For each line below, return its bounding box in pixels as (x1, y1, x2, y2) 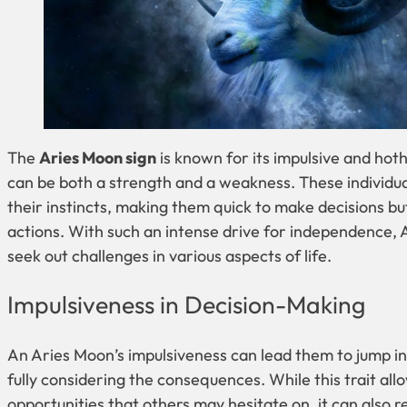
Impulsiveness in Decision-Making (7, 289, 365, 321)
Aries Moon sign (39, 146, 156, 168)
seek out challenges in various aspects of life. (7, 244, 332, 266)
